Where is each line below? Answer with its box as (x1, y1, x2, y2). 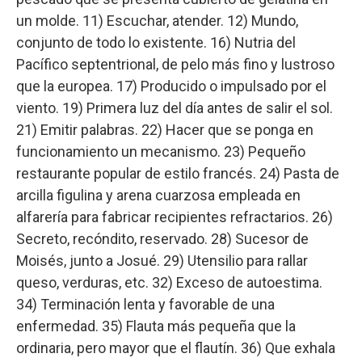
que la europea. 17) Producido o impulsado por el (16, 78, 326, 95)
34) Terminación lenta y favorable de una (16, 296, 275, 314)
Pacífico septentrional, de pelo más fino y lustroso (16, 56, 335, 74)
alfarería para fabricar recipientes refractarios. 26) (16, 208, 333, 226)
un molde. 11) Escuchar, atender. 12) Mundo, (16, 12, 298, 30)
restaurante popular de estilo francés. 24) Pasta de (16, 165, 339, 183)
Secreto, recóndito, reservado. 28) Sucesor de (16, 230, 309, 248)
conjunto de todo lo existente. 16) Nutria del (16, 34, 296, 52)
